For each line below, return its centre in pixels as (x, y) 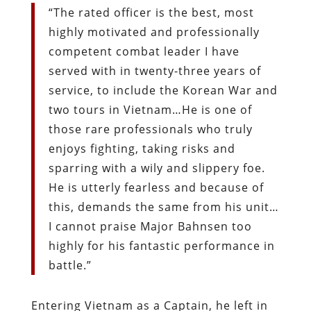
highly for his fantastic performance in (161, 245)
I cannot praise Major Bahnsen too (150, 226)
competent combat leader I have (144, 51)
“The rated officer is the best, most (151, 12)
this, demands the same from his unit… (163, 207)
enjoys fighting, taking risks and (142, 148)
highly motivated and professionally (154, 32)
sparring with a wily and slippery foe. (157, 168)
